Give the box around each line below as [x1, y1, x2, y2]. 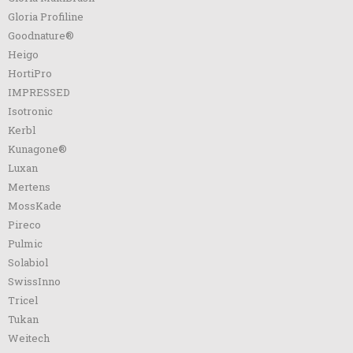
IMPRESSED [8, 85, 70, 99]
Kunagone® [8, 142, 67, 156]
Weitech [8, 331, 50, 345]
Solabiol [8, 255, 48, 269]
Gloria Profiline [8, 9, 84, 24]
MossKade [8, 199, 61, 213]
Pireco [8, 217, 41, 232]
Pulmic [8, 236, 43, 251]
